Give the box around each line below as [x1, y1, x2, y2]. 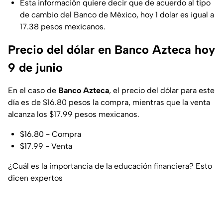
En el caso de [8, 86, 58, 96]
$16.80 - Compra [20, 129, 81, 139]
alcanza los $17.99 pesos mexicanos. [8, 110, 139, 119]
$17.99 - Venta [20, 141, 72, 151]
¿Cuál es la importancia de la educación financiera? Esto [8, 161, 212, 171]
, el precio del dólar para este [109, 86, 215, 96]
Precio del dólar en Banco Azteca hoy [8, 42, 215, 57]
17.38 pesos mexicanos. [20, 22, 106, 32]
